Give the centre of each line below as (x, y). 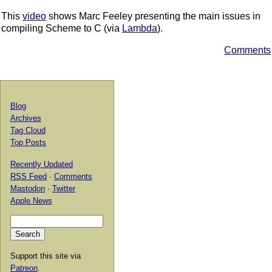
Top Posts (28, 143)
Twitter (64, 189)
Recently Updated (42, 165)
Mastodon (28, 189)
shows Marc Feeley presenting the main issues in (153, 16)
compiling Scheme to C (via (62, 29)
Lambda (140, 29)
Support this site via (46, 256)
